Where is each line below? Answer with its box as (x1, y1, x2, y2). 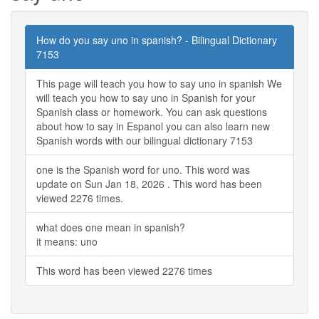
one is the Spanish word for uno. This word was (36, 162, 250, 177)
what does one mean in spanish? (36, 219, 185, 234)
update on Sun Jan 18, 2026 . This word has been (36, 176, 262, 191)
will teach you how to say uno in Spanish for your (36, 90, 256, 105)
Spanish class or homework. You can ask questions (36, 104, 267, 119)
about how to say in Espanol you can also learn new (36, 118, 270, 133)
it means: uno (36, 234, 98, 249)
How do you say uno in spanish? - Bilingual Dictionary (36, 32, 277, 47)
